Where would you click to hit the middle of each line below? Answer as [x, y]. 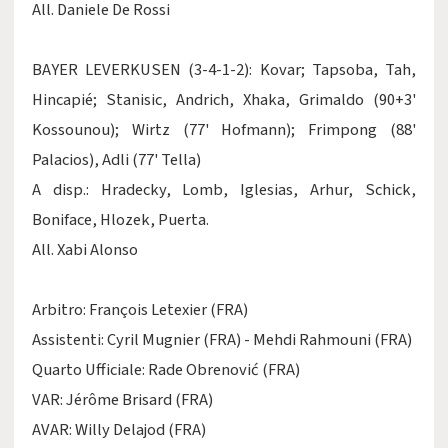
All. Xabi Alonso [85, 250]
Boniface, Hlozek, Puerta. [120, 220]
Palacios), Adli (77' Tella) [116, 160]
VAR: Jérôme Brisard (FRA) [122, 400]
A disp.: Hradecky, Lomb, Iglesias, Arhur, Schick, [224, 190]
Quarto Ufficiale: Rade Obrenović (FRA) [166, 370]
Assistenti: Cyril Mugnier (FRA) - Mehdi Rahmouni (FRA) [222, 340]
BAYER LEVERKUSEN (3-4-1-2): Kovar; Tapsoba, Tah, [224, 70]
